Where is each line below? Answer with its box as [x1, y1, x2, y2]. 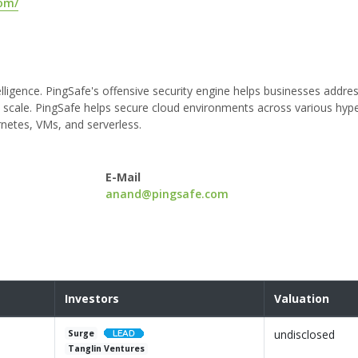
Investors [65, 291, 119, 307]
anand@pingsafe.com [105, 186, 229, 202]
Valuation [274, 291, 329, 307]
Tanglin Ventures [68, 343, 145, 355]
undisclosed [274, 327, 335, 343]
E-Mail [105, 169, 141, 185]
